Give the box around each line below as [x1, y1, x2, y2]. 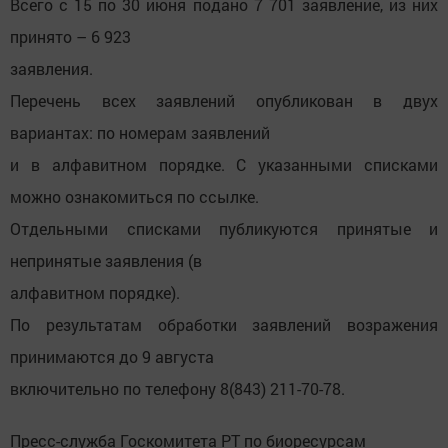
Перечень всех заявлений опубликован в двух [10, 89, 438, 111]
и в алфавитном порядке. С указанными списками [10, 153, 438, 175]
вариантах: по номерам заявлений [10, 121, 270, 143]
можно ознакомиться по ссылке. [10, 185, 259, 207]
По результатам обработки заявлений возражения [10, 313, 438, 335]
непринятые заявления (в [10, 249, 202, 271]
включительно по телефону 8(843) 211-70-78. [10, 377, 345, 399]
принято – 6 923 [10, 25, 131, 47]
